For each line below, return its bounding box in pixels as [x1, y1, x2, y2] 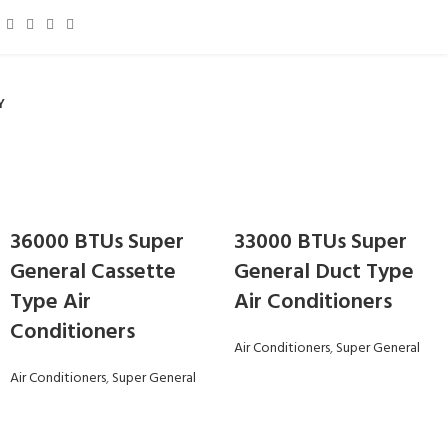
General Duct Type [234, 255, 414, 290]
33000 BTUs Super [234, 225, 407, 260]
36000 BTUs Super [10, 225, 184, 260]
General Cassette [10, 255, 176, 290]
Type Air [10, 285, 91, 320]
